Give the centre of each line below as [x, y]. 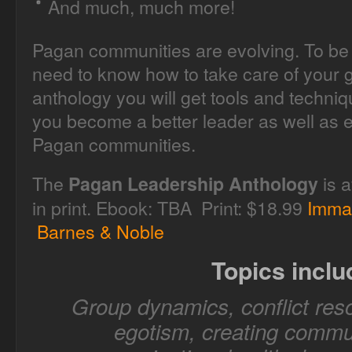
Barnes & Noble [101, 231]
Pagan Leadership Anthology [193, 183]
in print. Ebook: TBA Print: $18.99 [170, 207]
